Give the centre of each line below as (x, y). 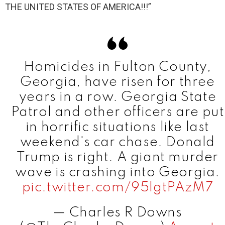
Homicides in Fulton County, (118, 67)
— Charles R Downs (118, 213)
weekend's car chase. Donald (118, 143)
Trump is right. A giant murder (117, 158)
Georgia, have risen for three (118, 82)
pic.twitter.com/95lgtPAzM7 (118, 188)
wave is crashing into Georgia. (117, 173)
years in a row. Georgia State (118, 97)
